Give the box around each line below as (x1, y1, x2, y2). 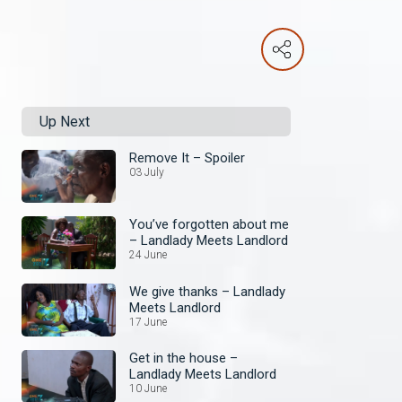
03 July (129, 166, 164, 179)
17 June (129, 315, 167, 328)
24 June (129, 249, 167, 262)
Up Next (39, 113, 90, 130)
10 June (129, 381, 167, 395)
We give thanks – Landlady (129, 283, 285, 300)
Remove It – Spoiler (129, 150, 245, 166)
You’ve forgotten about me (129, 216, 289, 233)
